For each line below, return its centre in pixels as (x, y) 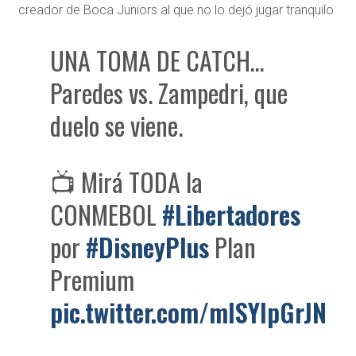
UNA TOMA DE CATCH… (158, 60)
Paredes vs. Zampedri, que (169, 93)
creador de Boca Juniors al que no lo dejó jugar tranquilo (176, 10)
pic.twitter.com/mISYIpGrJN (189, 312)
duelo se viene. (117, 126)
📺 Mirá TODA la (127, 182)
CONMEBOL (106, 215)
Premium (93, 280)
